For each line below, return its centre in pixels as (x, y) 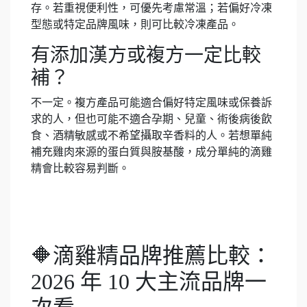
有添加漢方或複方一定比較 (146, 55)
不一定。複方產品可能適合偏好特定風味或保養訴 (151, 102)
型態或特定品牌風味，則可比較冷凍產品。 (135, 24)
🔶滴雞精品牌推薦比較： (151, 256)
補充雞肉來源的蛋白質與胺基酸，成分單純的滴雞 (151, 152)
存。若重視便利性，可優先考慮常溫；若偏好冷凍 (151, 8)
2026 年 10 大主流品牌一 (149, 282)
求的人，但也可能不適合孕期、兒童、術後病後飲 (151, 119)
